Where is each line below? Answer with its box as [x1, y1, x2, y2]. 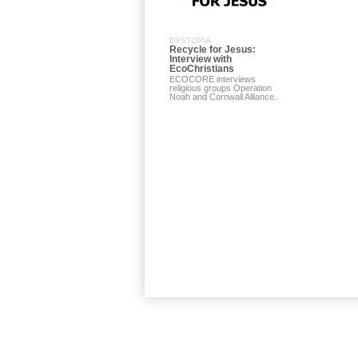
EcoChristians [169, 63, 234, 74]
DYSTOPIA [169, 36, 211, 45]
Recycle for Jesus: [169, 44, 256, 55]
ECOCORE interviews [169, 74, 256, 84]
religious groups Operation [169, 83, 272, 93]
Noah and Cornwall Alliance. [169, 92, 276, 101]
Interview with [169, 54, 232, 65]
